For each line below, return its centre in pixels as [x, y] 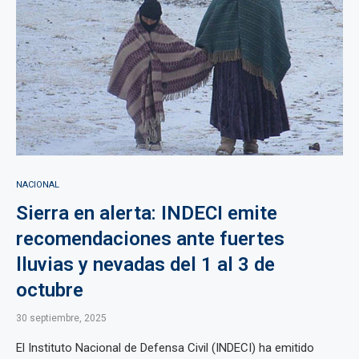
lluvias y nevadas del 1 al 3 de [145, 264]
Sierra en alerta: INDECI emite [147, 213]
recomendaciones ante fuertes [150, 239]
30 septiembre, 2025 [61, 318]
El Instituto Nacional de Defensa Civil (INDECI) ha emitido [165, 348]
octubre [50, 290]
